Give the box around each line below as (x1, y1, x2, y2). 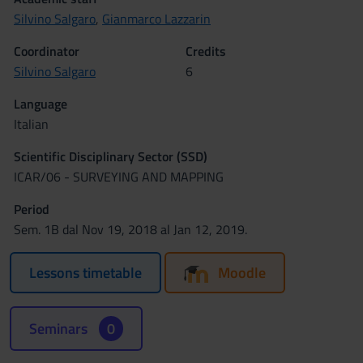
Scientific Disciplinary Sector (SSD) (14, 147, 207, 166)
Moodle (218, 262, 266, 284)
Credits (186, 41, 226, 61)
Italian (14, 114, 49, 134)
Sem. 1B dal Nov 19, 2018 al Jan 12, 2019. (14, 220, 247, 239)
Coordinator (14, 41, 79, 61)
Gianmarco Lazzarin (102, 9, 211, 28)
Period (14, 199, 49, 219)
